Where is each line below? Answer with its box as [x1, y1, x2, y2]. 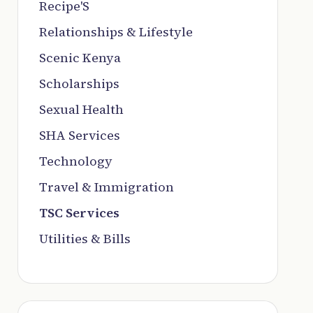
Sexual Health [38, 100, 124, 118]
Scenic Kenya [38, 48, 121, 66]
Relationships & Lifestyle [38, 22, 193, 41]
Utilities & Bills [38, 229, 131, 247]
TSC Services [38, 203, 119, 221]
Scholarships [38, 74, 119, 92]
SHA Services [38, 126, 120, 144]
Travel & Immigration [38, 177, 174, 196]
